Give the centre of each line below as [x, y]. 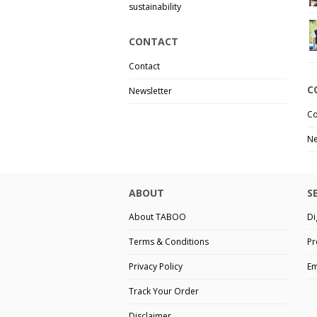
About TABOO [157, 217]
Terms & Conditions [169, 242]
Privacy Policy [156, 267]
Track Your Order [164, 292]
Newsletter [150, 91]
